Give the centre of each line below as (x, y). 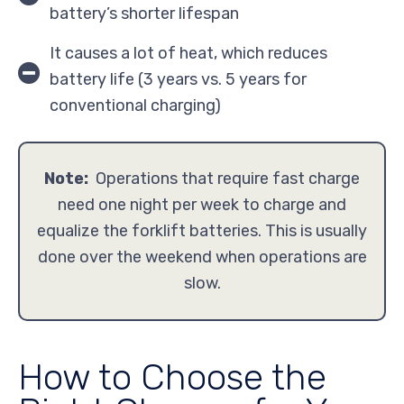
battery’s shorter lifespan (144, 13)
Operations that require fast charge (224, 178)
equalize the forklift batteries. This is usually (202, 230)
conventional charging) (135, 105)
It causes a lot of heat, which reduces (188, 53)
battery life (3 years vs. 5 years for (178, 79)
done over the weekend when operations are (202, 257)
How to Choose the (172, 377)
